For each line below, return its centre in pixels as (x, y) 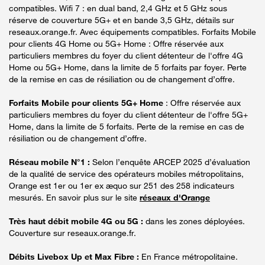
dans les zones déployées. (194, 221)
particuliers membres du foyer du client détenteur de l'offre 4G (126, 55)
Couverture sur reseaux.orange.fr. (72, 232)
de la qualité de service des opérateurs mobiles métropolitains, (126, 173)
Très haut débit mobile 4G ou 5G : (76, 221)
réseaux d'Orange (175, 197)
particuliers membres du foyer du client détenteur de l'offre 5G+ (128, 114)
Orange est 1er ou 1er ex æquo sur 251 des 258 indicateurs (122, 185)
